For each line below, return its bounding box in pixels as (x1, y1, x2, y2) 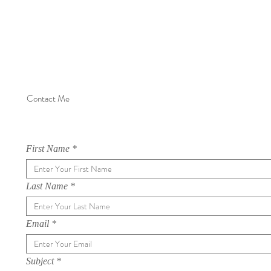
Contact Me (27, 92, 70, 105)
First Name (26, 143, 70, 154)
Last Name (26, 181, 68, 191)
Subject (26, 256, 54, 266)
